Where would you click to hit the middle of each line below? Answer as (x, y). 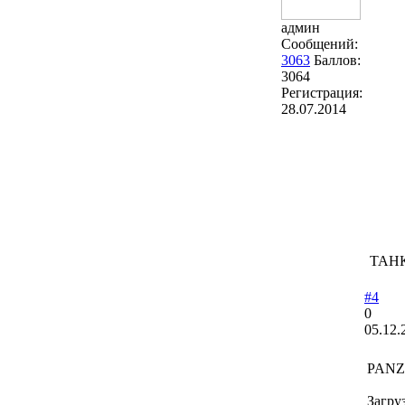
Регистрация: (322, 93)
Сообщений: (320, 44)
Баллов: (337, 61)
